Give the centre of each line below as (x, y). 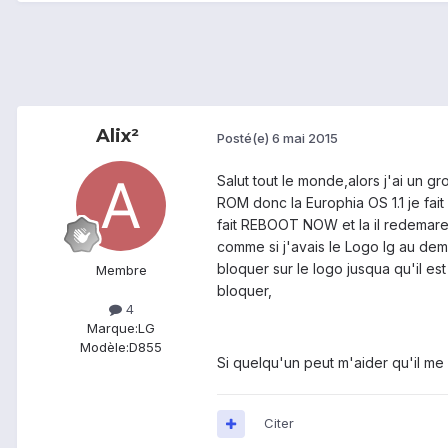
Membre (121, 270)
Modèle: (104, 347)
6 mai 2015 (305, 137)
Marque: (112, 328)
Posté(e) (244, 137)
